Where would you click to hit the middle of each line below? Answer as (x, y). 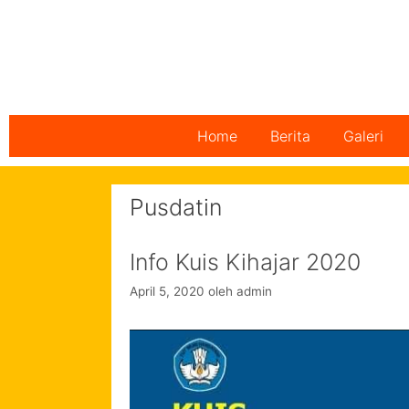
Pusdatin (176, 207)
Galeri (363, 136)
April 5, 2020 (167, 291)
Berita (290, 136)
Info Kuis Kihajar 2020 (245, 262)
